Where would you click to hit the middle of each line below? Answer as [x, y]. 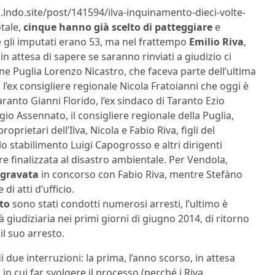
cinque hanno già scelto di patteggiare [118, 27]
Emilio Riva [216, 41]
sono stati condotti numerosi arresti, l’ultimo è [119, 203]
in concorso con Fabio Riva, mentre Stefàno [141, 174]
